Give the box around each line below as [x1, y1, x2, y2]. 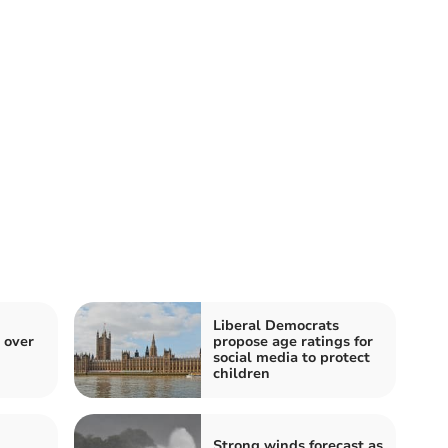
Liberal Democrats [213, 316, 339, 336]
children [213, 364, 270, 384]
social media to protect [213, 348, 370, 368]
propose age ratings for [213, 332, 373, 352]
